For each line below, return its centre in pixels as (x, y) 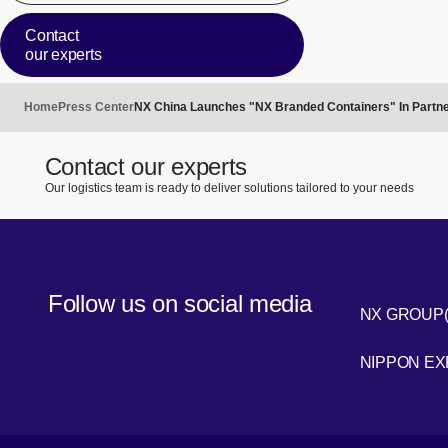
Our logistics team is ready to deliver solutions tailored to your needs (229, 187)
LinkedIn (389, 326)
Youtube (388, 374)
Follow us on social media (180, 304)
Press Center (96, 106)
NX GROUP (401, 315)
